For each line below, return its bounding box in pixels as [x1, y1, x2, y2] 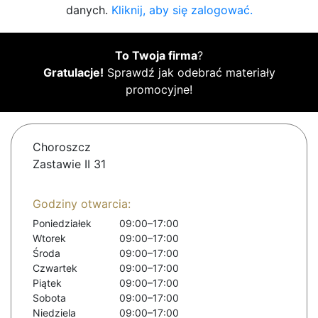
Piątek [33, 277, 62, 290]
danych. [65, 3, 111, 18]
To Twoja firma [115, 48, 197, 63]
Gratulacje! [43, 65, 104, 80]
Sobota [33, 292, 66, 305]
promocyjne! [126, 82, 192, 97]
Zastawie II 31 [33, 157, 106, 172]
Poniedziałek [33, 217, 92, 230]
